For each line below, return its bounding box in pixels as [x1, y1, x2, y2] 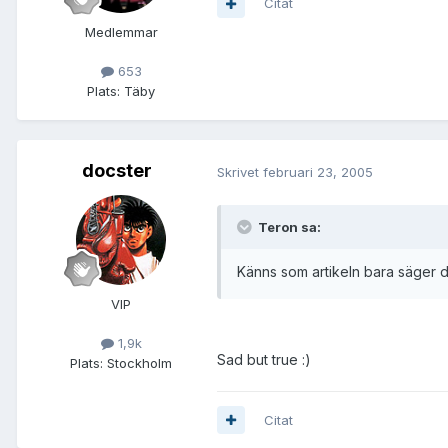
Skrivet [217, 163, 263, 180]
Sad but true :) [217, 350, 311, 368]
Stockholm [107, 354, 172, 371]
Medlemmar [84, 24, 158, 41]
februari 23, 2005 [263, 163, 373, 180]
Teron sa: [255, 218, 321, 235]
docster [82, 160, 152, 182]
